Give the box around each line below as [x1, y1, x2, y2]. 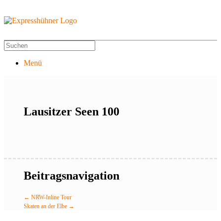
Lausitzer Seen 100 [24, 105, 119, 118]
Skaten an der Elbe [24, 202, 69, 210]
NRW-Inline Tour [30, 193, 72, 201]
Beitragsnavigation [24, 169, 119, 182]
